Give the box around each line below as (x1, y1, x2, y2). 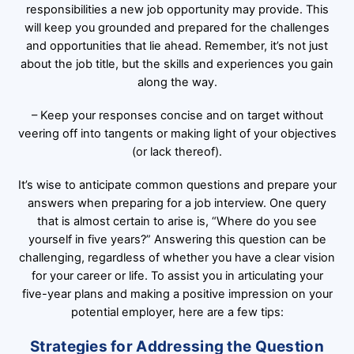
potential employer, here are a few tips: (70, 304, 284, 319)
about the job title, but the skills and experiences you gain (21, 56, 333, 71)
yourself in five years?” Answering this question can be (28, 232, 326, 247)
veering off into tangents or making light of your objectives (17, 126, 337, 141)
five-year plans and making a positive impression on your (21, 286, 333, 301)
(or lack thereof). (132, 144, 222, 159)
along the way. (137, 74, 217, 89)
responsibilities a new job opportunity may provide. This (25, 2, 329, 17)
